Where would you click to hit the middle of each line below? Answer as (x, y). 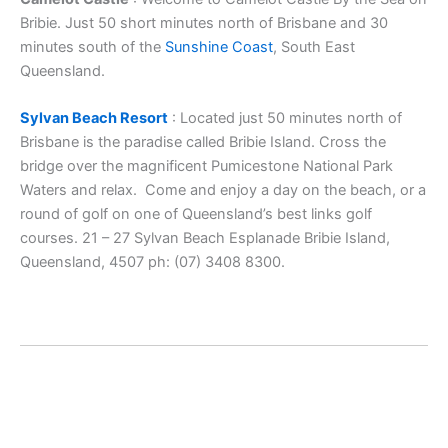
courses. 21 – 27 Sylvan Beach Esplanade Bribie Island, (205, 238)
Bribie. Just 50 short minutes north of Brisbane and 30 (204, 23)
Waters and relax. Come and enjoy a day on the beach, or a (223, 190)
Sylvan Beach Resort (94, 118)
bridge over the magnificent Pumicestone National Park (206, 166)
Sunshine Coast (219, 47)
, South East (314, 47)
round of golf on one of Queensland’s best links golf (196, 214)
